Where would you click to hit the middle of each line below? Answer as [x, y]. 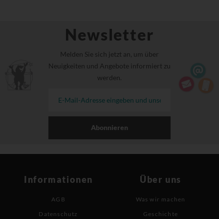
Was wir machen [161, 199]
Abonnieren [109, 127]
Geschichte [161, 214]
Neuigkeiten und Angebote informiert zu [109, 66]
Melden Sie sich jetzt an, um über [109, 54]
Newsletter [109, 34]
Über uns [161, 179]
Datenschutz [58, 214]
